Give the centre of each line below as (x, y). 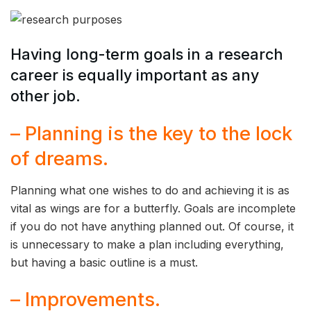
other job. (45, 95)
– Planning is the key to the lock (151, 134)
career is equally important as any (135, 75)
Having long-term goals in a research (147, 54)
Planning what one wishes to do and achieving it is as (150, 190)
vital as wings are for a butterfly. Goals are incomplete (153, 208)
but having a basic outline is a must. (104, 262)
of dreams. (59, 159)
